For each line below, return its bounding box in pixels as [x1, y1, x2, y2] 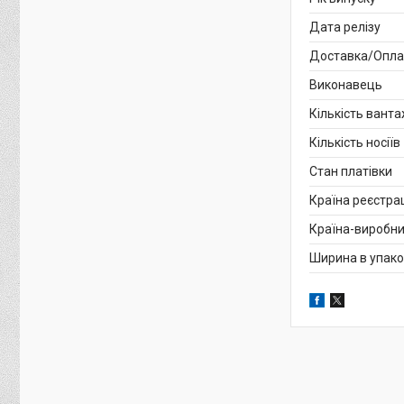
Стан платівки [309, 164, 392, 179]
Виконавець [309, 78, 382, 93]
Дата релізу [309, 20, 381, 35]
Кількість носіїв [309, 135, 400, 151]
